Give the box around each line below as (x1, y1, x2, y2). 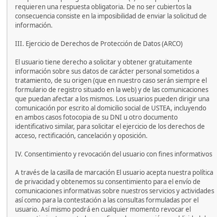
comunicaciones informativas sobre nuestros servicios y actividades (15, 186, 214, 195)
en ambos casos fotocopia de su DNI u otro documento (15, 113, 178, 122)
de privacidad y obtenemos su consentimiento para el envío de (15, 177, 201, 186)
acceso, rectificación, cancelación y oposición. (15, 131, 148, 140)
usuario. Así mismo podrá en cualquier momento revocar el (15, 205, 191, 214)
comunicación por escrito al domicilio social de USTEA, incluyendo (15, 104, 206, 112)
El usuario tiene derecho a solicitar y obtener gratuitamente (15, 58, 192, 66)
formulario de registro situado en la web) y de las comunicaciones (15, 85, 208, 94)
